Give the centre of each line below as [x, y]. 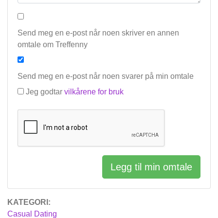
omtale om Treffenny [53, 45]
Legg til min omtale [151, 167]
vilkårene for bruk [94, 92]
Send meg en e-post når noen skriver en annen [98, 33]
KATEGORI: [29, 202]
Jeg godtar [45, 92]
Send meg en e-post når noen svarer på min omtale [106, 76]
